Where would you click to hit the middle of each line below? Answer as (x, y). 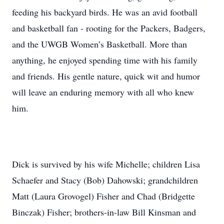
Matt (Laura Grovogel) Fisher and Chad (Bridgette (103, 196)
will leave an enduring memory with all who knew (103, 92)
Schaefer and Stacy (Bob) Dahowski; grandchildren (105, 180)
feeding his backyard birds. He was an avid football (105, 12)
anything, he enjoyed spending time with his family (105, 60)
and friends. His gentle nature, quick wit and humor (106, 76)
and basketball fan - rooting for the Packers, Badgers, (109, 28)
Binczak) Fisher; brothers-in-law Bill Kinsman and (104, 212)
